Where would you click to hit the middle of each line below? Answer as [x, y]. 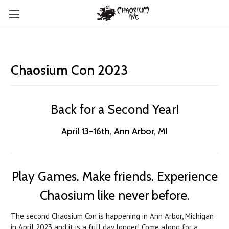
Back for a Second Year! [114, 109]
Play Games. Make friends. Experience [114, 176]
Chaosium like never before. [114, 195]
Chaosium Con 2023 [69, 70]
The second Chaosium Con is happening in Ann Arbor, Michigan [112, 216]
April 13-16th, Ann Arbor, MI [114, 131]
